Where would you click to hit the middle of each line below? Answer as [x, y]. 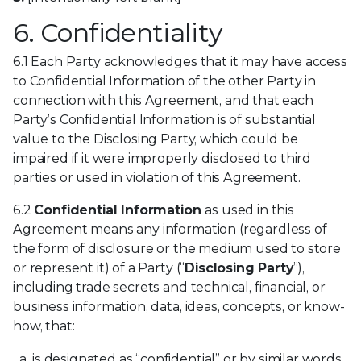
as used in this [249, 210]
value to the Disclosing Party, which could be [156, 139]
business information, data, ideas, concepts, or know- [179, 307]
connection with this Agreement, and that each [163, 101]
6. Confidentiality [118, 33]
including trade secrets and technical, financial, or [169, 288]
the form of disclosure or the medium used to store [177, 249]
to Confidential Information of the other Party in [165, 81]
